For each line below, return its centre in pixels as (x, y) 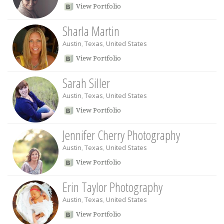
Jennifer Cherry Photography (121, 135)
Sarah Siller (86, 83)
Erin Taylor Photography (112, 187)
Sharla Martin (91, 31)
